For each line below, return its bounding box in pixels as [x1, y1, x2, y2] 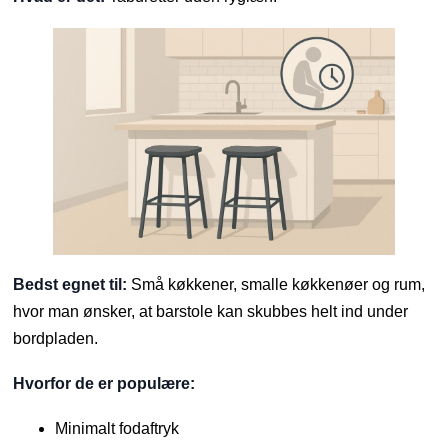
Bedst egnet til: [13, 276, 128, 294]
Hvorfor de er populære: [13, 375, 196, 393]
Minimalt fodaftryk [55, 420, 180, 438]
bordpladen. [13, 330, 99, 348]
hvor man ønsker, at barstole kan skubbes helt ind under [13, 303, 409, 321]
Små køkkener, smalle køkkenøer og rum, [127, 276, 426, 294]
